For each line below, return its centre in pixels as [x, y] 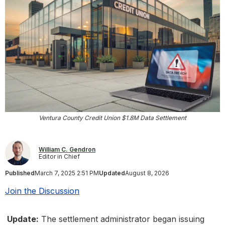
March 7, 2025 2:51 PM [67, 173]
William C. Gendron [67, 149]
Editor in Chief [59, 156]
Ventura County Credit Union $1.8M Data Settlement [113, 118]
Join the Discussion [42, 191]
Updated [112, 173]
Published [20, 173]
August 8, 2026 [147, 173]
